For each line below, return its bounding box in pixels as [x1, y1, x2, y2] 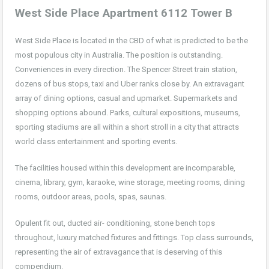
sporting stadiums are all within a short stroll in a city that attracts [15, 122, 239, 131]
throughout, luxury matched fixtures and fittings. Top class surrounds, [15, 232, 253, 242]
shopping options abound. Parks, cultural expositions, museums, [15, 107, 240, 117]
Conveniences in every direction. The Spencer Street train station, [15, 64, 237, 74]
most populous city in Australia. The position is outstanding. [15, 50, 223, 59]
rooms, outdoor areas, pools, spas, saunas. [15, 192, 166, 201]
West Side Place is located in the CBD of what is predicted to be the [15, 35, 248, 45]
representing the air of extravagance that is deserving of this [15, 247, 222, 256]
